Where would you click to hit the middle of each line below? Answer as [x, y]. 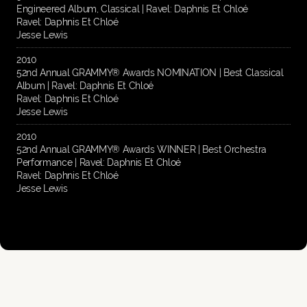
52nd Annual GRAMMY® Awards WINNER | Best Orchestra [142, 150]
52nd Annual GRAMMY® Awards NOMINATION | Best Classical [150, 73]
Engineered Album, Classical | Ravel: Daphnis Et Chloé [133, 9]
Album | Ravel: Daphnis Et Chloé [85, 86]
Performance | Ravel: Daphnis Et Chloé [99, 163]
